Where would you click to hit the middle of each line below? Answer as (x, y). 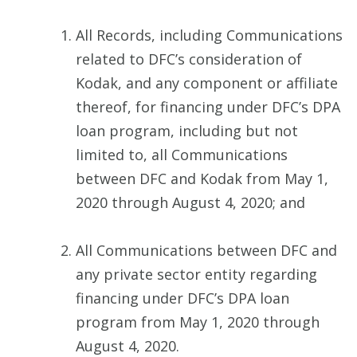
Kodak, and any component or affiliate (207, 83)
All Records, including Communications (209, 35)
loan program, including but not (187, 131)
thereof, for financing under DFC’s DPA (208, 107)
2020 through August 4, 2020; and (190, 203)
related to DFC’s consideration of (189, 59)
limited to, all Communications (182, 155)
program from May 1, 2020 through (198, 322)
